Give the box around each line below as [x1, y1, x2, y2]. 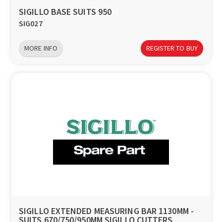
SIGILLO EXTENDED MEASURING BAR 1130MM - [19, 205, 194, 217]
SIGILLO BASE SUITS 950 [19, 6, 112, 18]
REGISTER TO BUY [146, 44, 198, 53]
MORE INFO [24, 44, 57, 53]
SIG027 [19, 18, 43, 29]
